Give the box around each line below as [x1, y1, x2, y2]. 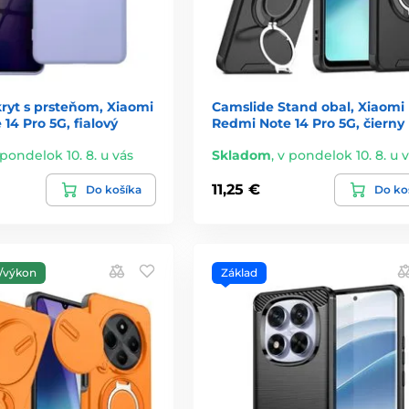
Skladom [211, 146, 271, 163]
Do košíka [85, 182, 142, 196]
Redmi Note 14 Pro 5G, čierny [211, 114, 404, 131]
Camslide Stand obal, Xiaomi [211, 98, 404, 115]
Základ [220, 265, 257, 279]
